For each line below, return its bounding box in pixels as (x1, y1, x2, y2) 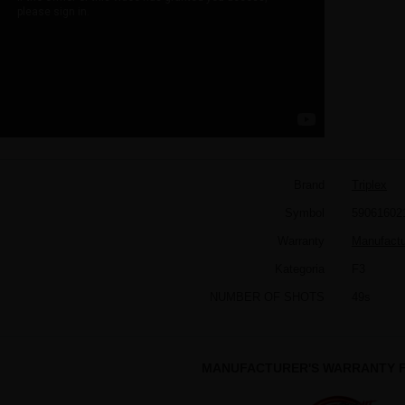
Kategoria (275, 261, 325, 276)
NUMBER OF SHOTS (210, 289, 325, 304)
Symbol (285, 205, 325, 220)
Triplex (352, 177, 387, 192)
